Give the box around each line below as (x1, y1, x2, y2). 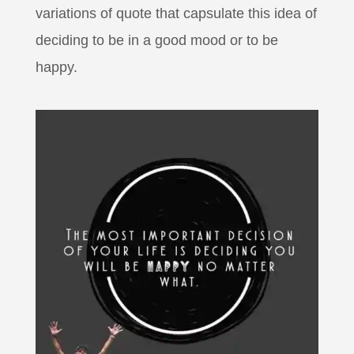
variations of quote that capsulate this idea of (35, 5, 317, 21)
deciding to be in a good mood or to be (35, 32, 278, 48)
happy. (35, 58, 77, 75)
